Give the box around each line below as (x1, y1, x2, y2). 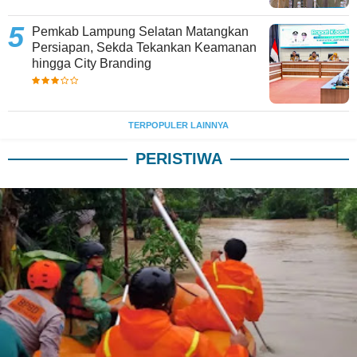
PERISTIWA (135, 149, 222, 167)
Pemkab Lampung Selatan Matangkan (32, 24, 249, 38)
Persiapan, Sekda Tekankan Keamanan (32, 40, 257, 54)
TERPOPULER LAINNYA (128, 120, 229, 130)
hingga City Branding (32, 56, 151, 70)
